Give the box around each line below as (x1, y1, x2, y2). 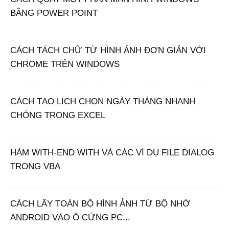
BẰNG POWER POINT (10, 8, 98, 18)
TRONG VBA (10, 162, 60, 172)
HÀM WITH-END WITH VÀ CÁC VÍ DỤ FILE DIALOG (10, 148, 214, 158)
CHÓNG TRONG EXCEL (10, 110, 105, 121)
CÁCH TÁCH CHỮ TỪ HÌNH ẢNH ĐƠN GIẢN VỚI (10, 45, 206, 56)
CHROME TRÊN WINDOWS (10, 59, 120, 70)
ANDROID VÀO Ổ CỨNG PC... (10, 213, 130, 223)
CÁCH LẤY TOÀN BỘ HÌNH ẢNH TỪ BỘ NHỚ (10, 199, 190, 209)
